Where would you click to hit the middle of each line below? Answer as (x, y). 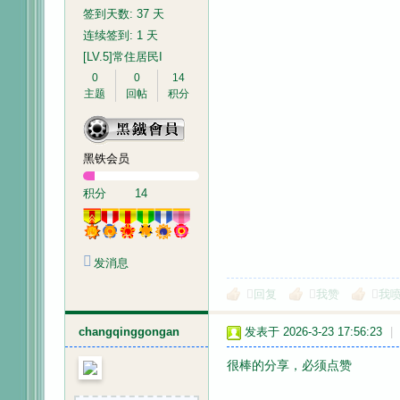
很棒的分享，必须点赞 (289, 365)
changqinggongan (129, 332)
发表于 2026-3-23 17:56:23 (313, 332)
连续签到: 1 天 (121, 35)
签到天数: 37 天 (124, 14)
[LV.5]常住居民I (123, 57)
